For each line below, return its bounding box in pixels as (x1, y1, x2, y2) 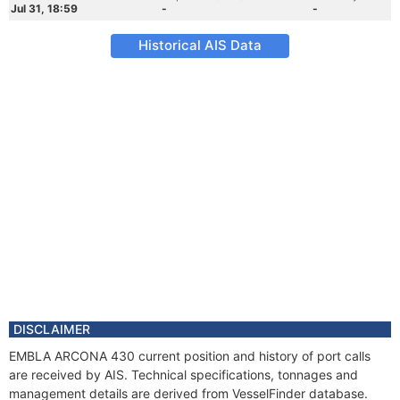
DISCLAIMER (13, 321, 90, 337)
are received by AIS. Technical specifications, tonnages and (9, 367, 358, 382)
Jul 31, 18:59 (11, 2, 78, 15)
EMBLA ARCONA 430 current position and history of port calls (9, 348, 371, 363)
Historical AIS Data (138, 37, 262, 54)
